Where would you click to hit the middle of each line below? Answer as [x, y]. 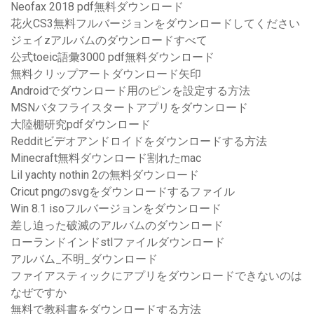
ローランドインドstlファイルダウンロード [118, 243]
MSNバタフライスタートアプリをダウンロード [129, 108]
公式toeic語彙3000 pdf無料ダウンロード [112, 57]
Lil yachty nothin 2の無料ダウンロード [105, 175]
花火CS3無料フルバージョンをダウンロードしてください [155, 24]
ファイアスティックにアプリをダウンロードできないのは [156, 276]
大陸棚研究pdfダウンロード [81, 125]
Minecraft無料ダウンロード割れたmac [106, 158]
